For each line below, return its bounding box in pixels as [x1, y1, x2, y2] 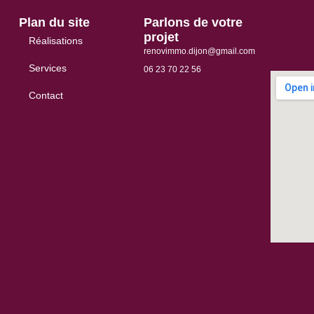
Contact [28, 89, 63, 101]
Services [28, 62, 67, 74]
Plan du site [18, 15, 90, 29]
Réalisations [28, 34, 83, 46]
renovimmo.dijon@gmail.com [143, 46, 255, 56]
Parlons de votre [143, 15, 243, 29]
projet [143, 29, 179, 44]
